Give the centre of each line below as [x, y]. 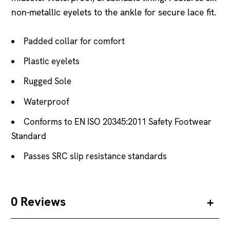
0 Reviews [38, 201]
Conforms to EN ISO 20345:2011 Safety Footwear [117, 121]
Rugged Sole [47, 81]
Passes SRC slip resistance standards [95, 156]
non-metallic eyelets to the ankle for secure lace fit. [114, 12]
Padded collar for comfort [74, 41]
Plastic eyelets [51, 61]
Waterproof [46, 101]
